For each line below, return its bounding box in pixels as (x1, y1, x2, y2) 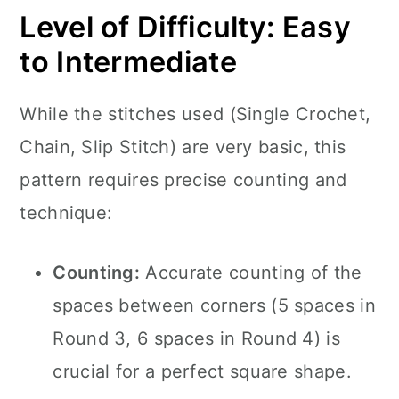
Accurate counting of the (140, 262, 362, 283)
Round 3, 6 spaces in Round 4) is (53, 328, 340, 349)
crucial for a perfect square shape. (53, 361, 352, 382)
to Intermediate (20, 45, 237, 79)
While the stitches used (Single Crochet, (20, 103, 371, 125)
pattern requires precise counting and (20, 169, 347, 191)
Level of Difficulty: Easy (20, 10, 351, 45)
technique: (20, 202, 113, 224)
